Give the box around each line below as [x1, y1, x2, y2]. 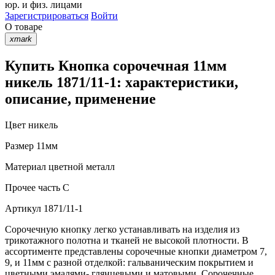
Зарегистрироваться [5, 10, 88, 21]
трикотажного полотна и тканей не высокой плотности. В [5, 234, 249, 246]
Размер [5, 140, 34, 151]
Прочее [5, 182, 36, 193]
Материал [5, 161, 46, 172]
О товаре [5, 21, 42, 33]
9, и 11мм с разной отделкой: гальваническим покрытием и [5, 257, 254, 268]
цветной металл [46, 161, 115, 172]
